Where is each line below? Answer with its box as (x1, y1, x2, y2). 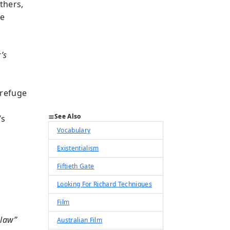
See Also (54, 112, 81, 121)
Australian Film (57, 216, 102, 224)
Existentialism (57, 144, 99, 152)
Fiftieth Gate (57, 162, 94, 170)
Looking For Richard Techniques (57, 180, 152, 188)
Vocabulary (57, 126, 91, 135)
